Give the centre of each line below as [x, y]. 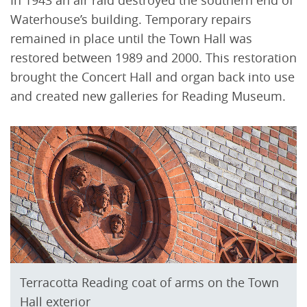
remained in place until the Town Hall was [131, 38]
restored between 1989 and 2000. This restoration [153, 57]
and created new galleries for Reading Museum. [148, 96]
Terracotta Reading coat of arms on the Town [149, 283]
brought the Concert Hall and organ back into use [152, 76]
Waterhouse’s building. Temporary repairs [131, 19]
